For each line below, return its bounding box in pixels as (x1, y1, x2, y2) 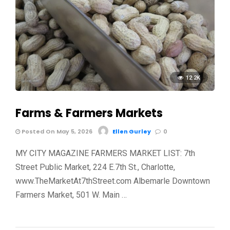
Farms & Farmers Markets (15, 105, 163, 121)
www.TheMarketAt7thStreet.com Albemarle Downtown (15, 176, 210, 186)
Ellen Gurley (112, 127, 151, 136)
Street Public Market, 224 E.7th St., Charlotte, (15, 162, 175, 172)
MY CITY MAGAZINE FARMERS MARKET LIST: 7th (15, 148, 195, 158)
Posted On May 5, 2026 (20, 127, 92, 136)
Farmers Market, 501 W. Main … (15, 189, 127, 200)
